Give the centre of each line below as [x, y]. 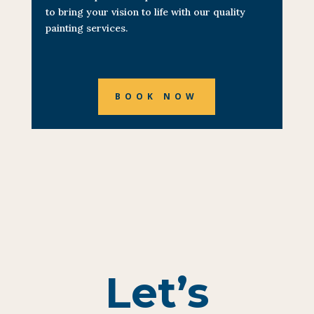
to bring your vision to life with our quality [145, 12]
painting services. [86, 28]
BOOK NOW [157, 96]
